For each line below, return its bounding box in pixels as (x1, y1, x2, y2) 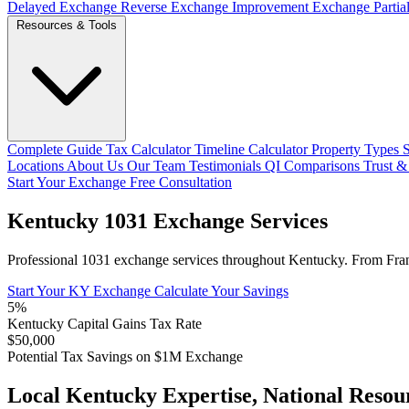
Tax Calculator (106, 142, 194, 158)
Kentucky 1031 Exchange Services (7, 208, 328, 233)
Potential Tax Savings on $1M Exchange (7, 348, 243, 364)
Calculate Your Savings (154, 282, 288, 299)
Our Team (127, 158, 189, 174)
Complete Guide (7, 142, 106, 158)
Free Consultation (130, 174, 232, 191)
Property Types (311, 142, 403, 158)
